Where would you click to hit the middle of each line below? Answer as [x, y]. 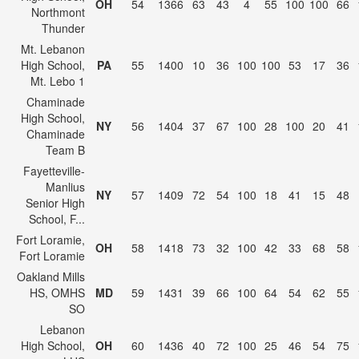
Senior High [55, 203]
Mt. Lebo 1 [58, 81]
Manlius [65, 187]
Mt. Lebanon [53, 49]
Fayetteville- [54, 171]
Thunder [63, 28]
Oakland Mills [51, 276]
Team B [65, 150]
